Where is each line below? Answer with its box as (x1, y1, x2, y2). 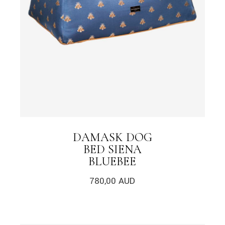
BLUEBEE (88, 154, 137, 169)
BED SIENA (83, 142, 142, 157)
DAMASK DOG (72, 130, 152, 145)
